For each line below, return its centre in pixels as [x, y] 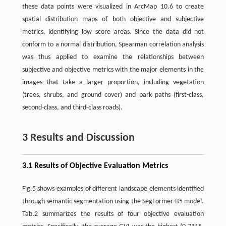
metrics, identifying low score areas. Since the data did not [113, 32]
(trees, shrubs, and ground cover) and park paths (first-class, [113, 95]
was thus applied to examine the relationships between [113, 57]
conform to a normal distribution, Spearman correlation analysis [113, 44]
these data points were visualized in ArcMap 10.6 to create [113, 7]
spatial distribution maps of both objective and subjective [113, 19]
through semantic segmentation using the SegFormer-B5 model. [113, 201]
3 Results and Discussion [78, 138]
